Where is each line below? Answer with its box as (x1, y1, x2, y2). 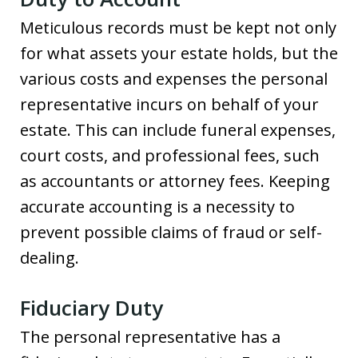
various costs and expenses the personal (20, 67, 328, 89)
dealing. (20, 246, 79, 268)
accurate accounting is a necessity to (20, 195, 295, 217)
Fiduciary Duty (20, 292, 163, 322)
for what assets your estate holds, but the (20, 42, 338, 64)
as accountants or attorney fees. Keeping (20, 169, 330, 192)
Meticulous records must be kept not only (20, 16, 336, 38)
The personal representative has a (20, 325, 280, 348)
